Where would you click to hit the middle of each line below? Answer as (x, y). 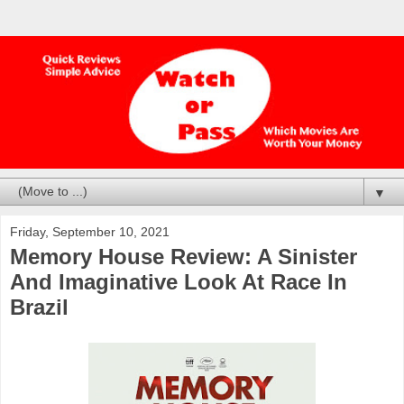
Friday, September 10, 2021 (90, 231)
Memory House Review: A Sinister (184, 256)
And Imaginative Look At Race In (179, 281)
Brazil (39, 307)
